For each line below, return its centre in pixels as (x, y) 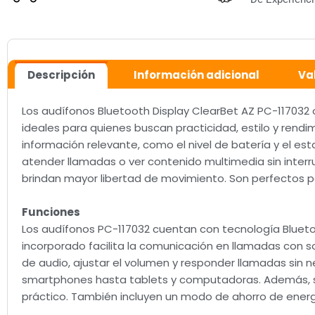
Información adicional (197, 75)
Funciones (51, 212)
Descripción (61, 75)
